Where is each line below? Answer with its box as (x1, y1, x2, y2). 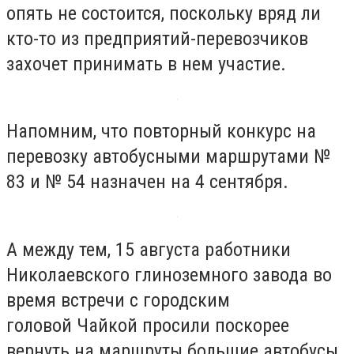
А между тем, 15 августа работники (6, 238, 291, 261)
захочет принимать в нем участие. (6, 52, 286, 75)
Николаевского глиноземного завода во (6, 263, 332, 286)
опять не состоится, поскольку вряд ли (6, 2, 321, 24)
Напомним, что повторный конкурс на (6, 120, 316, 143)
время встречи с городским (6, 288, 230, 311)
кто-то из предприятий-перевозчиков (6, 27, 308, 50)
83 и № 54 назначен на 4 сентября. (6, 171, 288, 194)
